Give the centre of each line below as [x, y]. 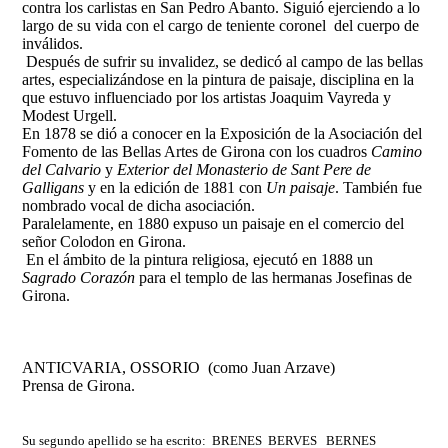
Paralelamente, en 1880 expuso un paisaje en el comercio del [213, 224]
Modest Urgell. [70, 116]
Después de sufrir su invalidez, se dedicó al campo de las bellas [223, 62]
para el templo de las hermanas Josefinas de [274, 278]
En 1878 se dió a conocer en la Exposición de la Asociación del [222, 134]
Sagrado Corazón [79, 278]
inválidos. [53, 44]
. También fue [379, 188]
